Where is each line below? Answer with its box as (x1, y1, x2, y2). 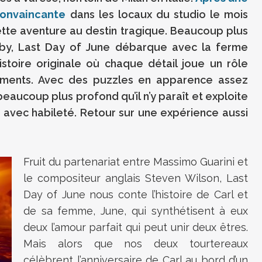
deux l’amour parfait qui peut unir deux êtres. (23, 221, 248, 234)
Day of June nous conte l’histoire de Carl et (23, 188, 248, 201)
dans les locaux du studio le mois (65, 8, 249, 21)
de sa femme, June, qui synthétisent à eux (23, 205, 248, 218)
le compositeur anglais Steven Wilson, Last (23, 172, 248, 185)
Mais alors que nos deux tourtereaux (23, 237, 248, 250)
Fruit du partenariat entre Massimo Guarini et (23, 156, 248, 168)
